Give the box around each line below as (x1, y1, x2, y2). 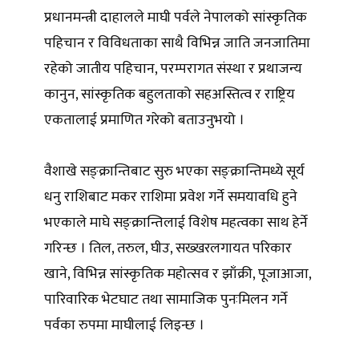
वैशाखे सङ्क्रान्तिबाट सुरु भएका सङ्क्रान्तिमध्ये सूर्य (44, 159, 305, 184)
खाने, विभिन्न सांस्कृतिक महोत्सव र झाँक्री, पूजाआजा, (44, 261, 311, 286)
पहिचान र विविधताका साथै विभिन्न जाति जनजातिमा (44, 30, 310, 55)
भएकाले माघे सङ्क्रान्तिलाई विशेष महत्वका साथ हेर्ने (44, 210, 308, 235)
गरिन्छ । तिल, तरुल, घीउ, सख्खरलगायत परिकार (44, 236, 292, 260)
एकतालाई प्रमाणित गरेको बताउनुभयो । (44, 107, 244, 132)
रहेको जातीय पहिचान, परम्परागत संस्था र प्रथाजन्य (44, 56, 302, 81)
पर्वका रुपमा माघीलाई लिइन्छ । (44, 313, 204, 337)
